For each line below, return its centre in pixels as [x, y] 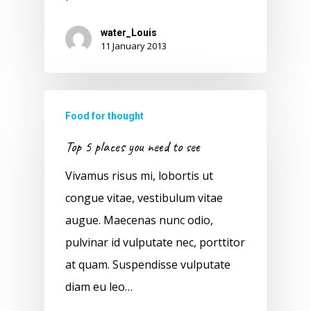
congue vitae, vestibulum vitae [144, 198]
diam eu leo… [99, 287]
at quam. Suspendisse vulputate [148, 265]
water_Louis [129, 33]
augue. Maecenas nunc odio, [139, 220]
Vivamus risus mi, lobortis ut [139, 176]
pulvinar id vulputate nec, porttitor [155, 243]
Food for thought [104, 116]
